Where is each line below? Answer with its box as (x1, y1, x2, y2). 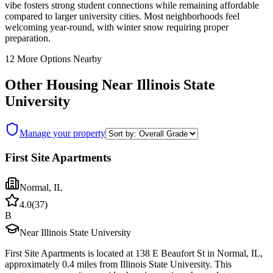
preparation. (5, 33, 51, 44)
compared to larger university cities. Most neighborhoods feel (5, 11, 239, 22)
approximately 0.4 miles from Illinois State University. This (5, 258, 232, 269)
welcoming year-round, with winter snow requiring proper (5, 22, 229, 33)
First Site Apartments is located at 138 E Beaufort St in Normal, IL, (5, 247, 263, 258)
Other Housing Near (5, 77, 136, 93)
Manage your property (19, 128, 105, 139)
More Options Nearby (15, 54, 102, 65)
